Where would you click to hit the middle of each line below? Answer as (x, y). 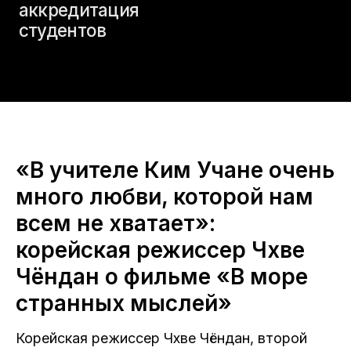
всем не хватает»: (116, 223)
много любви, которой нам (165, 197)
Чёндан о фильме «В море (162, 277)
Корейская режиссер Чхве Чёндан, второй (161, 338)
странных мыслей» (124, 303)
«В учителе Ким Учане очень (175, 170)
